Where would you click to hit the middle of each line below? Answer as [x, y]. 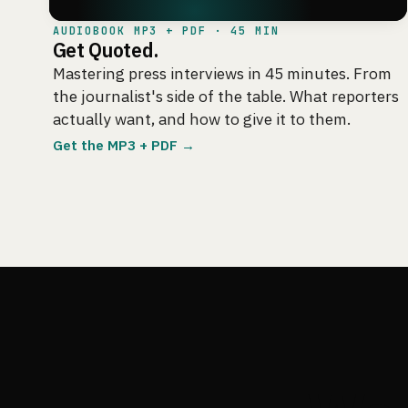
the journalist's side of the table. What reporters [225, 96]
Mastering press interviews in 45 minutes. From [222, 73]
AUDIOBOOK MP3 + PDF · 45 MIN [166, 31]
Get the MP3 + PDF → [123, 144]
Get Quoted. [105, 50]
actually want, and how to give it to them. [201, 118]
